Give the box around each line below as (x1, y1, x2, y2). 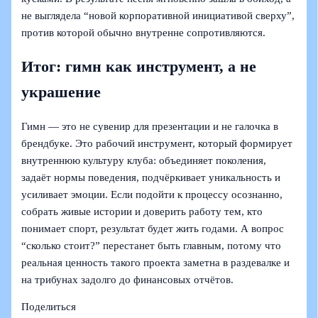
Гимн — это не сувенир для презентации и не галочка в (21, 120, 279, 132)
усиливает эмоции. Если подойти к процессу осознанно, (21, 188, 283, 200)
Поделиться (21, 301, 77, 313)
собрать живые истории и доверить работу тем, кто (21, 205, 263, 217)
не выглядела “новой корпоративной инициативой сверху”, (21, 9, 295, 21)
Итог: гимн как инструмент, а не (21, 57, 257, 75)
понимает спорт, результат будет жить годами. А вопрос (21, 222, 285, 234)
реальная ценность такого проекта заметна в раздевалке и (21, 256, 290, 268)
